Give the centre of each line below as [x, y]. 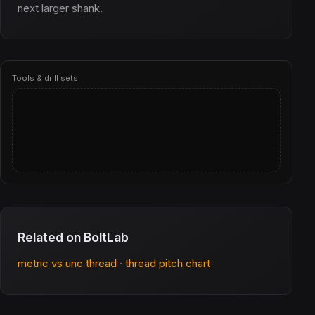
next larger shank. [60, 8]
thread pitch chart [168, 263]
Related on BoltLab [73, 237]
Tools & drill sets [45, 78]
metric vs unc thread [67, 263]
